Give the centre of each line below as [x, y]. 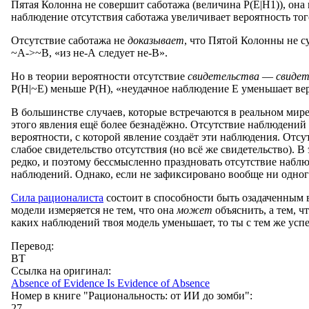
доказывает [156, 40]
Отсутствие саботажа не [69, 40]
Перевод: [34, 246]
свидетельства [223, 76]
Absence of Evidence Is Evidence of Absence [110, 283]
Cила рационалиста [57, 197]
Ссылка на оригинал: [62, 270]
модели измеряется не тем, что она [94, 210]
